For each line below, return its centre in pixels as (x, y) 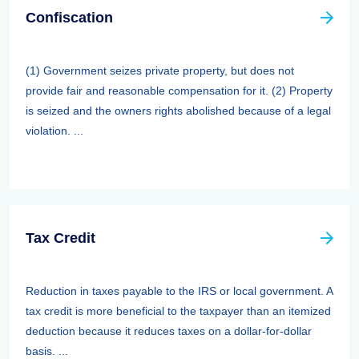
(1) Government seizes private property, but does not (160, 71)
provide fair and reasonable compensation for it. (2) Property (179, 91)
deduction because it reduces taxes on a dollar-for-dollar (169, 331)
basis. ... (47, 351)
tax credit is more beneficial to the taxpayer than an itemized (178, 311)
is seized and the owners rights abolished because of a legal (178, 111)
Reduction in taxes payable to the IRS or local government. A (179, 291)
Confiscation (69, 18)
